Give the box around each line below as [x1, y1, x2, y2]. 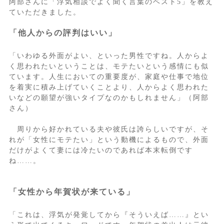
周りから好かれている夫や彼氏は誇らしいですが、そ [8, 125, 209, 133]
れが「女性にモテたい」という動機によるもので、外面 [8, 136, 209, 144]
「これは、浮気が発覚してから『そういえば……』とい [8, 211, 209, 219]
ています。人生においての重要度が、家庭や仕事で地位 [8, 73, 209, 81]
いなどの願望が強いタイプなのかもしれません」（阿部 [8, 94, 209, 102]
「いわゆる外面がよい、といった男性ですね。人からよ [8, 52, 209, 60]
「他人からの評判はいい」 [8, 28, 117, 37]
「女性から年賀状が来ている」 [8, 187, 135, 196]
